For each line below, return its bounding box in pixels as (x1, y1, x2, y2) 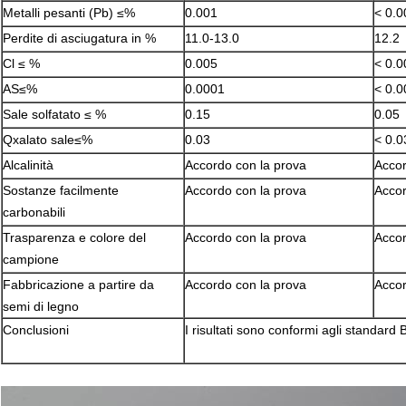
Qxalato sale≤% (3, 132, 92, 148)
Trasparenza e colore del (3, 230, 146, 246)
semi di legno (3, 299, 79, 314)
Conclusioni (3, 323, 69, 338)
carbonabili (3, 205, 65, 220)
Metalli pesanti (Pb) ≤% (3, 5, 135, 21)
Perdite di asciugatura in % (3, 31, 156, 46)
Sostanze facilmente (3, 183, 119, 198)
